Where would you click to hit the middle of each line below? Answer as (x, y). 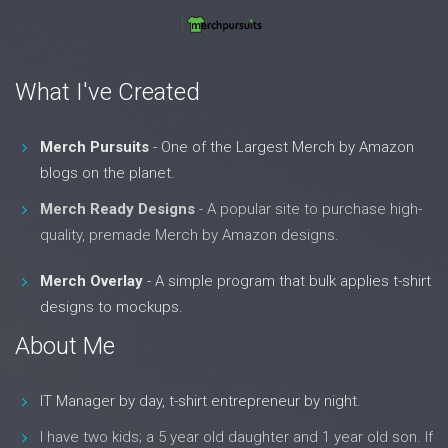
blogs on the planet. (107, 172)
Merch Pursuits (94, 146)
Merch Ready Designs (117, 208)
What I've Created (107, 91)
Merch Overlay (91, 280)
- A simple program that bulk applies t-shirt (287, 280)
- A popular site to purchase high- (308, 208)
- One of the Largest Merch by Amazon (281, 146)
